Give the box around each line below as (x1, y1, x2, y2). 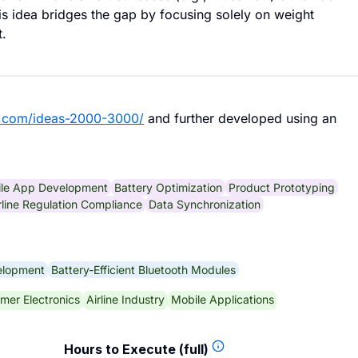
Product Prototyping (229, 180, 335, 194)
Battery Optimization (114, 180, 222, 194)
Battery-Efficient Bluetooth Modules (51, 262, 236, 276)
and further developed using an (144, 110, 336, 126)
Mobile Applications (171, 292, 274, 306)
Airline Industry (86, 292, 165, 306)
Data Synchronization (149, 197, 261, 211)
